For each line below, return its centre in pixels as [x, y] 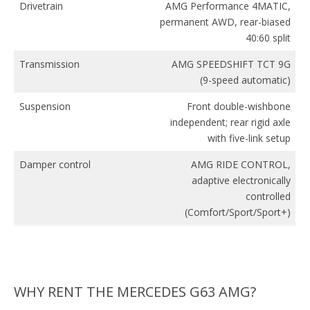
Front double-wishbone [239, 106]
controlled [268, 196]
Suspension [45, 106]
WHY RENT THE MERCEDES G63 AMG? [135, 291]
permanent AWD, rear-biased [225, 21]
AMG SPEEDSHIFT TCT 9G [231, 64]
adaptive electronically [241, 180]
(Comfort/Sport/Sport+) [238, 212]
